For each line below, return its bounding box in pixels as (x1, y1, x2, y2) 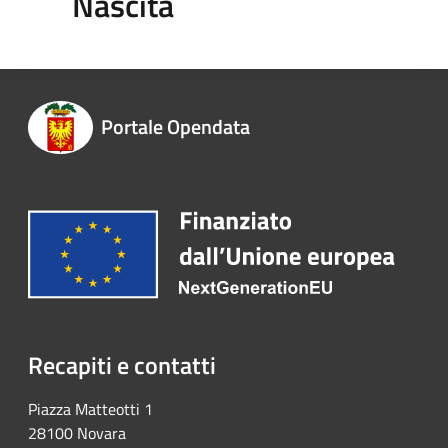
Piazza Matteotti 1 (28, 396, 153, 421)
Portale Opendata (100, 110, 250, 142)
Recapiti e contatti (28, 346, 216, 383)
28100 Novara (28, 420, 126, 445)
